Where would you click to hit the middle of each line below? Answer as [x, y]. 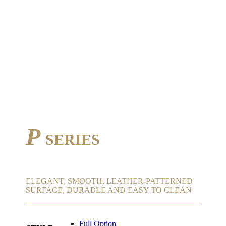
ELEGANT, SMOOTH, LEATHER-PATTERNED [109, 181]
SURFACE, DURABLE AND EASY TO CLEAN [109, 190]
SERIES [73, 139]
